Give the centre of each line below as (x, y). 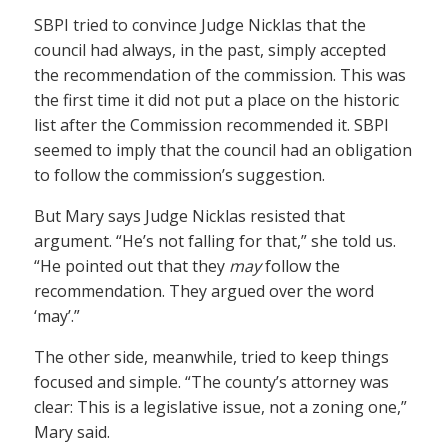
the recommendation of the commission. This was (220, 75)
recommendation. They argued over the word (204, 291)
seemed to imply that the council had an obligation (223, 150)
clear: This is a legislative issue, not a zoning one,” (220, 407)
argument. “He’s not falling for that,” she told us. (215, 241)
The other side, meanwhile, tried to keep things (211, 357)
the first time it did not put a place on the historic (216, 100)
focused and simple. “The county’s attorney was (211, 382)
